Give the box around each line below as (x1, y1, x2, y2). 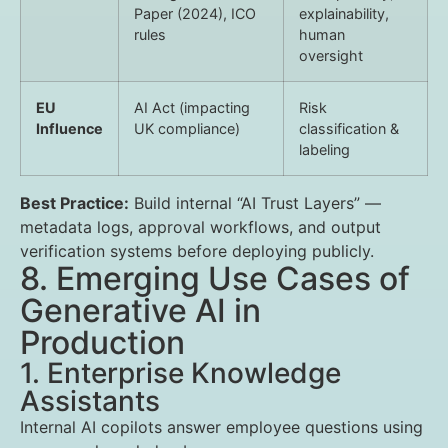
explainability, (299, 5, 389, 22)
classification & (299, 120, 399, 137)
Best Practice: (20, 193, 129, 213)
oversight (299, 47, 363, 64)
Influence (36, 120, 103, 137)
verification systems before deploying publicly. (20, 241, 374, 261)
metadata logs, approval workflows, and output (20, 217, 381, 237)
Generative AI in (20, 291, 261, 330)
